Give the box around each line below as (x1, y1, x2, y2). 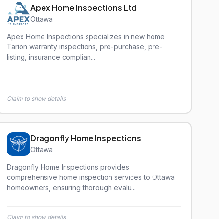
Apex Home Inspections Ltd (30, 2, 137, 13)
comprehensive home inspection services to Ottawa (7, 173, 175, 181)
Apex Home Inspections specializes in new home (7, 32, 165, 41)
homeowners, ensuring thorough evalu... (7, 183, 136, 192)
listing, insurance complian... (7, 53, 95, 61)
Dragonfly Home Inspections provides (7, 163, 129, 171)
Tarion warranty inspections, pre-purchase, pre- (7, 43, 162, 51)
